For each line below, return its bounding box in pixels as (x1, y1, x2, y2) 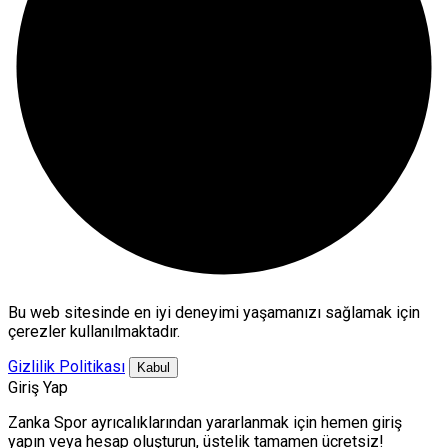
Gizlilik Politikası (8, 356, 125, 376)
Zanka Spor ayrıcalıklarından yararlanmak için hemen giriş (8, 412, 402, 432)
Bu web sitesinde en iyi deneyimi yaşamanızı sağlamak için (8, 302, 420, 322)
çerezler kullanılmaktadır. (8, 321, 180, 341)
